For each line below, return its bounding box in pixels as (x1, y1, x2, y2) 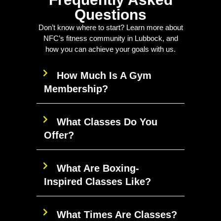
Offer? (44, 130, 74, 141)
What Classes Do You (57, 116, 157, 128)
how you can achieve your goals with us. (45, 44, 176, 53)
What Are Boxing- (57, 163, 139, 174)
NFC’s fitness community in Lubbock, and (43, 34, 178, 42)
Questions (74, 6, 147, 23)
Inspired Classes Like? (44, 176, 151, 187)
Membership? (44, 83, 108, 95)
